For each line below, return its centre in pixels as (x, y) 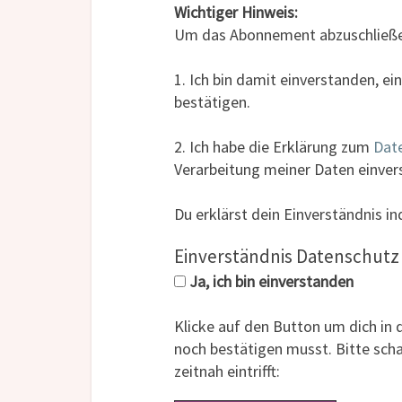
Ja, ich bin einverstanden (270, 282)
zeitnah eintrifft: (227, 371)
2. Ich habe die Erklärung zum (274, 147)
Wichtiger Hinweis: (236, 13)
